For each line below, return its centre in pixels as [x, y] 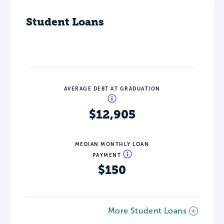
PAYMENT [107, 155]
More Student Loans [147, 211]
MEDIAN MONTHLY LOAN [112, 144]
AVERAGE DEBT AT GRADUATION [112, 89]
